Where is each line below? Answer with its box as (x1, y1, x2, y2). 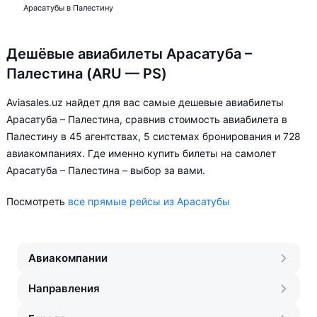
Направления (28, 282, 100, 295)
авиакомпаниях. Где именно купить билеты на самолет (6, 147, 276, 159)
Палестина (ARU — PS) (6, 65, 167, 82)
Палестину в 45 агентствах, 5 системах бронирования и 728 (6, 130, 301, 142)
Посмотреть (6, 195, 68, 207)
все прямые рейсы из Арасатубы (68, 195, 230, 207)
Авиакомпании (28, 251, 108, 265)
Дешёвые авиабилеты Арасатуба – (6, 45, 252, 62)
